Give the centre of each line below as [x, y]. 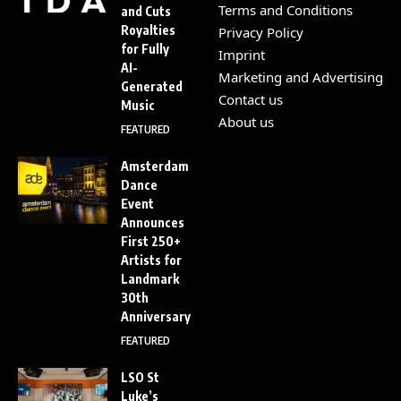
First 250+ [151, 241]
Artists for [151, 260]
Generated [152, 86]
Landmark [150, 278]
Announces [153, 222]
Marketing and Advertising [301, 77]
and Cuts [146, 11]
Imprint [242, 54]
